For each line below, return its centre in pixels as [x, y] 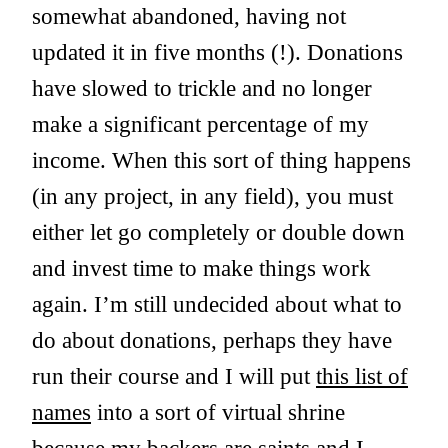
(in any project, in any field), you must [212, 196]
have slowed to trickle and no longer [202, 88]
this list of [362, 376]
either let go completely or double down [218, 232]
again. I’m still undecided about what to [217, 304]
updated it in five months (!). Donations [217, 52]
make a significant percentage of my [200, 124]
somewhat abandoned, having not [189, 16]
